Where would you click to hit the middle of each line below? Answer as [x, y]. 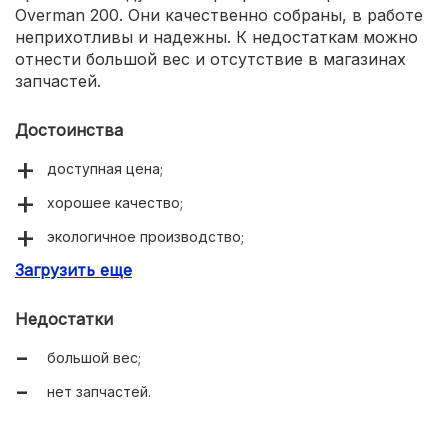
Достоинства [69, 129]
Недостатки [64, 318]
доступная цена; [105, 168]
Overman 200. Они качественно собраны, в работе [219, 14]
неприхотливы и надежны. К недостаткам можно [216, 36]
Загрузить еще [73, 269]
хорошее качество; [115, 202]
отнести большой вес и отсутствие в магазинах [210, 58]
